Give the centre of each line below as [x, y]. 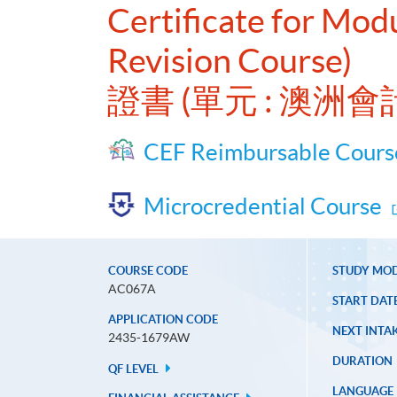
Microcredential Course [263, 206]
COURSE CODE [148, 271]
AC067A [132, 289]
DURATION [362, 362]
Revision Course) [230, 61]
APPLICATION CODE [163, 320]
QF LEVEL [135, 370]
